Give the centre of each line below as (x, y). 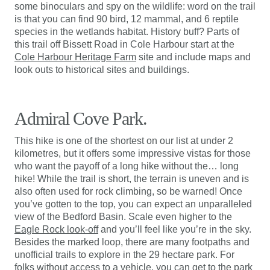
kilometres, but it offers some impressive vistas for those (133, 153)
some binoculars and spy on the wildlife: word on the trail (135, 6)
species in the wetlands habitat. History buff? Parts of (127, 32)
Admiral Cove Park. (81, 118)
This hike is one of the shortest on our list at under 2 (124, 141)
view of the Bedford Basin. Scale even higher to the (123, 217)
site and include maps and (193, 57)
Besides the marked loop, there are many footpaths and (132, 242)
